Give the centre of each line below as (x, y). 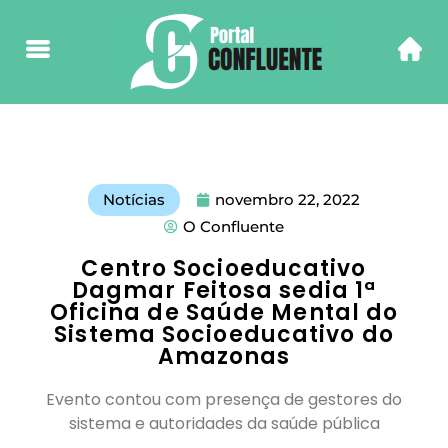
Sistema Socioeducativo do (224, 334)
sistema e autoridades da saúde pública (224, 423)
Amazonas (224, 356)
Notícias (134, 199)
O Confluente (233, 226)
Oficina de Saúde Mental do (224, 312)
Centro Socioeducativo (224, 268)
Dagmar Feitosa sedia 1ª (224, 290)
